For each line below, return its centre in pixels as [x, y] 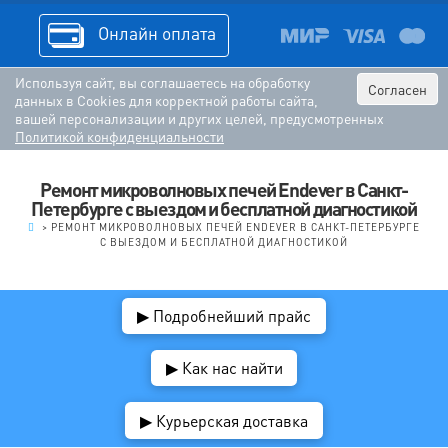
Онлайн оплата [155, 32]
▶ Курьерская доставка [224, 420]
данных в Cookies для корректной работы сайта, [166, 99]
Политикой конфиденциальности [119, 135]
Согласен [397, 88]
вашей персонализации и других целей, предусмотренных [199, 117]
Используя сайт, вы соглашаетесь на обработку [162, 81]
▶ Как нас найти [224, 368]
